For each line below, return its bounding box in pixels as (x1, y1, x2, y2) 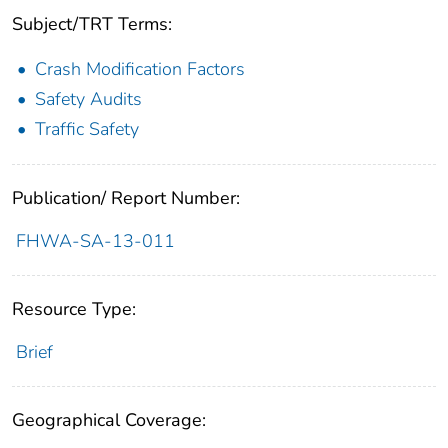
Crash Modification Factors (35, 57, 245, 82)
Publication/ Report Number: (12, 186, 240, 211)
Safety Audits (35, 87, 142, 112)
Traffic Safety (35, 117, 139, 142)
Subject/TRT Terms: (12, 12, 172, 37)
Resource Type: (12, 297, 136, 322)
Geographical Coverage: (12, 408, 206, 433)
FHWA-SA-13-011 (15, 229, 175, 254)
